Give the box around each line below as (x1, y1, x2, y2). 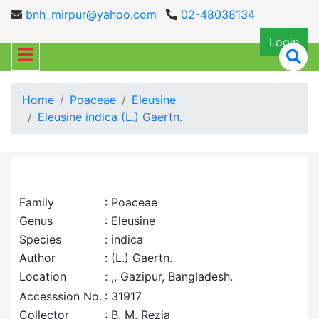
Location (19, 269, 66, 283)
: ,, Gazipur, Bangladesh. (105, 269, 233, 283)
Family (19, 195, 54, 209)
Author (19, 251, 56, 265)
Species (19, 232, 61, 246)
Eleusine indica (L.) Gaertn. (38, 110, 182, 124)
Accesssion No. (19, 289, 102, 303)
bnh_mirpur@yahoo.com (22, 7, 157, 21)
